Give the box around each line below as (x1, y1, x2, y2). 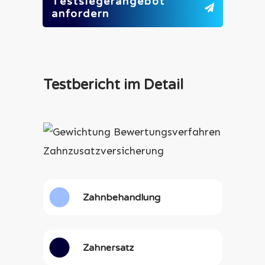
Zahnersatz (83, 241, 134, 254)
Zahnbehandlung (83, 191, 161, 203)
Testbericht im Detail (43, 76, 183, 93)
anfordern (51, 7, 109, 20)
